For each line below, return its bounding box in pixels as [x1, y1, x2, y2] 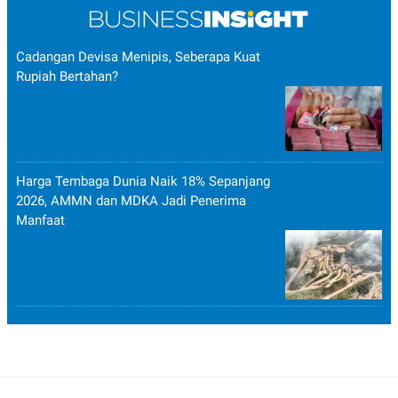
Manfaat [16, 212, 65, 229]
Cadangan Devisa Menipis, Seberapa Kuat [16, 49, 260, 66]
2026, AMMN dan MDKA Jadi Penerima [16, 193, 246, 210]
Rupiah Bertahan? [16, 68, 118, 85]
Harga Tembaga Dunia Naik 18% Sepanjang [16, 173, 270, 190]
